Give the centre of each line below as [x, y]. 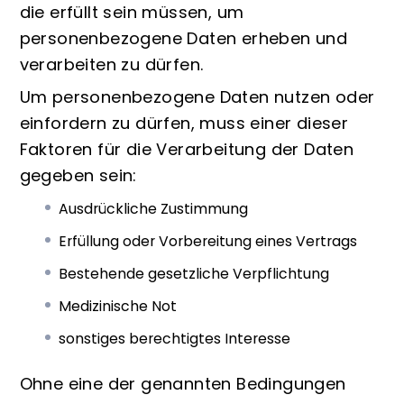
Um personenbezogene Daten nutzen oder [197, 97]
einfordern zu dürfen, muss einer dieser [184, 124]
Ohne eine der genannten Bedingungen [183, 383]
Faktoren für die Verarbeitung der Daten [187, 150]
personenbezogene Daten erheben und [184, 39]
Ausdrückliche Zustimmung [154, 209]
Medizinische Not [118, 307]
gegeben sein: [78, 176]
